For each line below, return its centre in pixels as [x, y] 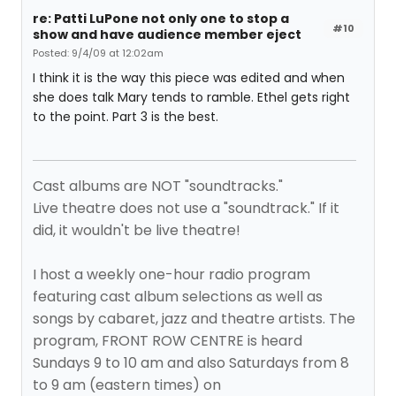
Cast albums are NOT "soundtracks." [158, 186]
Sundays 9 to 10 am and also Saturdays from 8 [191, 363]
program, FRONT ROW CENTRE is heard [168, 341]
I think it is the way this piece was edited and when [189, 78]
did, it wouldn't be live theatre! [137, 230]
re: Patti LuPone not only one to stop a [161, 19]
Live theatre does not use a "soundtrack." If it [186, 208]
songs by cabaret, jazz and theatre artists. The [194, 319]
